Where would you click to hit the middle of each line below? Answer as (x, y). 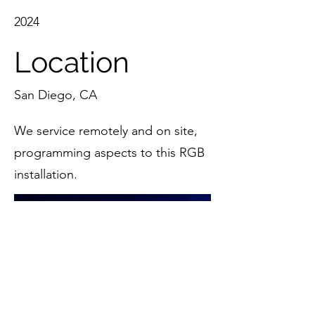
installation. (46, 174)
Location (72, 62)
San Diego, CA (56, 95)
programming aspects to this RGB (109, 153)
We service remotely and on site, (106, 131)
